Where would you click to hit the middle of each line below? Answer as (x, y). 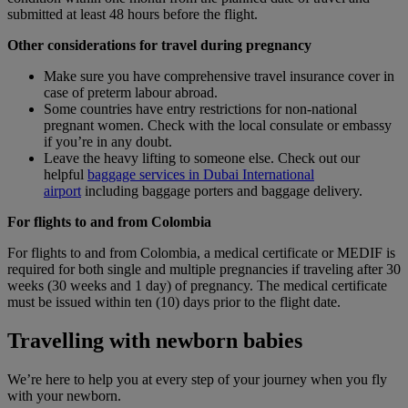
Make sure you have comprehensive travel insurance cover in (219, 76)
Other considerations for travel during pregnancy (161, 46)
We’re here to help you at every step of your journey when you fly (197, 379)
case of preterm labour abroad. (131, 93)
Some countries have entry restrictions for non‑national (200, 109)
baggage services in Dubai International (201, 175)
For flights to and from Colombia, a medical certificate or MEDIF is (201, 253)
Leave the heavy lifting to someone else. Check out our (202, 158)
